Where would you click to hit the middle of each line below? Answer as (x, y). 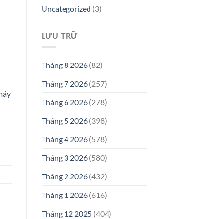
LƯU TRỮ (60, 35)
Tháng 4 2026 (64, 139)
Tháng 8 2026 (64, 65)
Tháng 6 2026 (64, 102)
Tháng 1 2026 (64, 195)
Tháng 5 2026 (64, 121)
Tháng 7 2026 (64, 84)
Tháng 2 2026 (64, 176)
